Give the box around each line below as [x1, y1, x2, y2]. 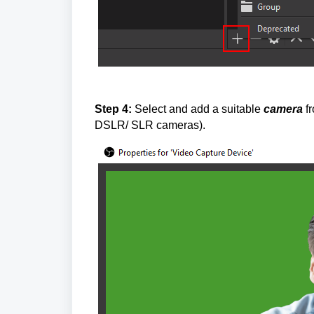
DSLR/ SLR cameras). [95, 118, 205, 131]
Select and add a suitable [132, 102, 264, 115]
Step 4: [95, 102, 132, 115]
